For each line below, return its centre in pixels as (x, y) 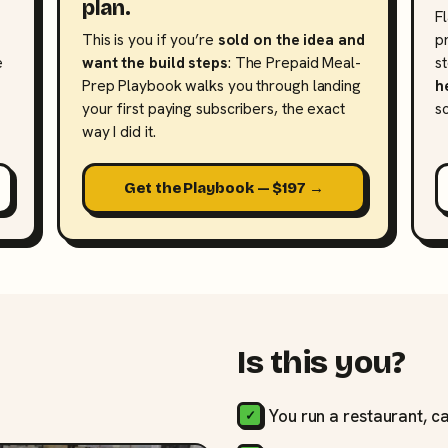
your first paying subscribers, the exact (213, 108)
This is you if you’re (149, 39)
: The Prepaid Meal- (294, 62)
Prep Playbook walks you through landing (221, 85)
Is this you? (321, 363)
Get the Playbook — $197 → (224, 188)
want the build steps (154, 62)
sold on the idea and (291, 39)
